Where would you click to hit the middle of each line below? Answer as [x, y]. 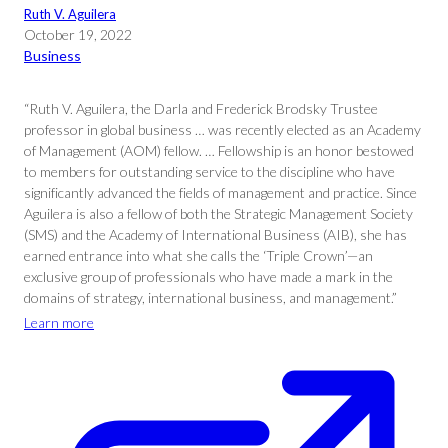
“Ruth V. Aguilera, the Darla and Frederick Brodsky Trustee [201, 108]
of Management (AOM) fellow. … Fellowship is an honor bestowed [219, 150]
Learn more [59, 322]
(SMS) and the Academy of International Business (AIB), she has [215, 234]
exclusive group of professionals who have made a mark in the [208, 276]
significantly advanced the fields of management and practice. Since [220, 192]
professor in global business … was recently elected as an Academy [222, 129]
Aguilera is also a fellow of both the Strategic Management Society [218, 213]
